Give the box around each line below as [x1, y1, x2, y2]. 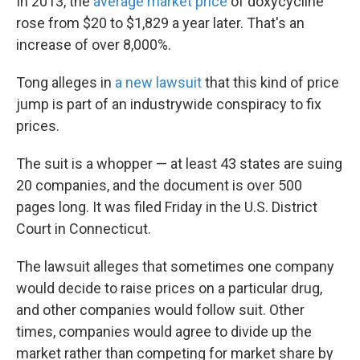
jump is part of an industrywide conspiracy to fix [16, 96, 321, 112]
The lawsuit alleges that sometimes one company [16, 258, 334, 275]
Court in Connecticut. [16, 220, 151, 237]
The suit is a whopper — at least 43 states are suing [16, 155, 342, 172]
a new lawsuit [115, 74, 202, 91]
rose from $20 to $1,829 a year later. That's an [16, 14, 305, 31]
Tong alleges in [16, 74, 115, 91]
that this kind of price [202, 74, 339, 91]
